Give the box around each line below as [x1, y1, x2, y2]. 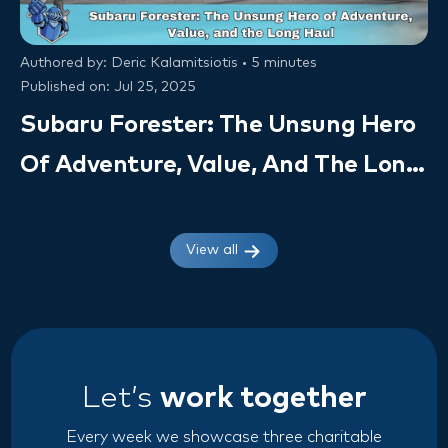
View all [186, 243, 242, 258]
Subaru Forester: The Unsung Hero [20, 113, 416, 138]
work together [159, 382, 367, 413]
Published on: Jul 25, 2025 [20, 80, 196, 95]
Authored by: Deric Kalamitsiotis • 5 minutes [20, 56, 317, 71]
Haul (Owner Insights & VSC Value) [20, 193, 418, 218]
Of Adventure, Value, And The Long [20, 153, 421, 178]
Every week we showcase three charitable [66, 428, 382, 445]
